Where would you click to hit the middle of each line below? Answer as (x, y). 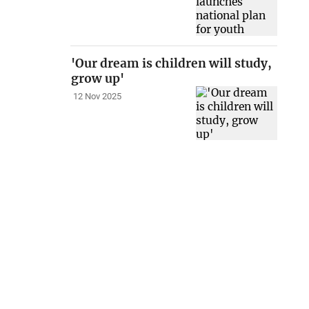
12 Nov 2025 (97, 97)
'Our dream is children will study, (172, 63)
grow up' (98, 78)
